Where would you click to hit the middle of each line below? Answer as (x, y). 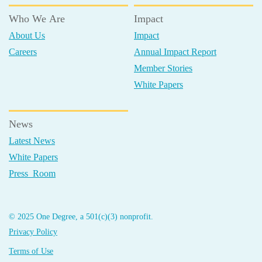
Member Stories (163, 68)
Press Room (32, 173)
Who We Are (37, 19)
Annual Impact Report (175, 52)
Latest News (32, 141)
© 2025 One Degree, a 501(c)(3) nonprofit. (81, 217)
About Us (27, 35)
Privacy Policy (33, 232)
